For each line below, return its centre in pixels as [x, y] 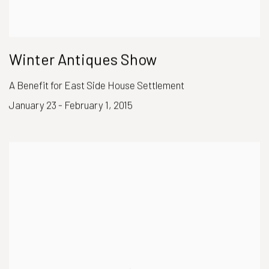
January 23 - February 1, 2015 [71, 105]
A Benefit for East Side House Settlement [97, 85]
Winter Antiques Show [83, 59]
